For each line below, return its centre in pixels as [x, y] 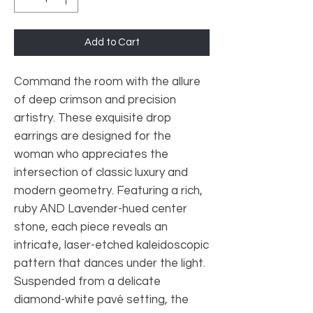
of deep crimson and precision [95, 100]
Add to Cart [112, 42]
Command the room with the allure [107, 81]
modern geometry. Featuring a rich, [108, 190]
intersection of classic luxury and [101, 172]
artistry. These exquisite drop [93, 118]
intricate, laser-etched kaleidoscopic [111, 245]
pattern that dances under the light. [110, 263]
